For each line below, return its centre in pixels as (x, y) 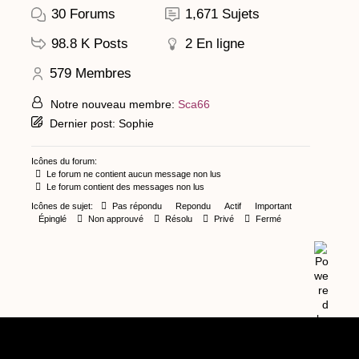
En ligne (220, 44)
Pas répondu (136, 206)
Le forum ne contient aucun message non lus (133, 174)
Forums (93, 14)
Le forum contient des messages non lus (124, 187)
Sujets (240, 14)
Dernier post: (84, 124)
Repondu (193, 206)
